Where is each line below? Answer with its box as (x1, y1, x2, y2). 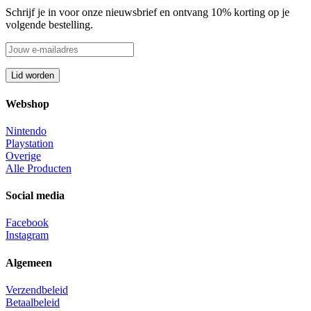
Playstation (6, 137, 53, 149)
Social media (6, 190, 65, 202)
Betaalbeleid (6, 296, 60, 308)
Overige (6, 149, 41, 162)
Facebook (6, 217, 49, 229)
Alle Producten (6, 162, 72, 174)
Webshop (6, 97, 49, 110)
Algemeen (6, 256, 52, 269)
